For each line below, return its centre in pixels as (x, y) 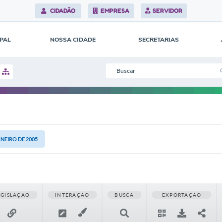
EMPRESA (115, 11)
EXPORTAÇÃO (182, 195)
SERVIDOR (168, 11)
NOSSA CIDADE (73, 40)
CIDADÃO (62, 11)
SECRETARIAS (159, 40)
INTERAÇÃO (72, 195)
